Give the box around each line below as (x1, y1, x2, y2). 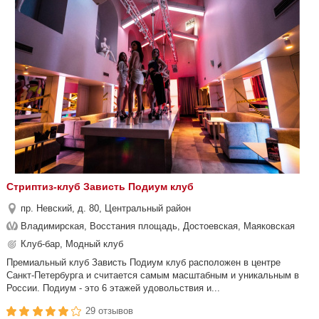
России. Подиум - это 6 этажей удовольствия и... (6, 283, 220, 293)
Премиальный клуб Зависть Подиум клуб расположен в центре (6, 257, 281, 268)
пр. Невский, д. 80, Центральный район (21, 203, 191, 214)
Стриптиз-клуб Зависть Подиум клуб (6, 181, 194, 192)
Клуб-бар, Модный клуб (21, 239, 123, 249)
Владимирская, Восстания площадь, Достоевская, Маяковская (21, 221, 295, 231)
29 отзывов (85, 305, 134, 316)
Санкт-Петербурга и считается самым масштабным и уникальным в (6, 270, 299, 281)
